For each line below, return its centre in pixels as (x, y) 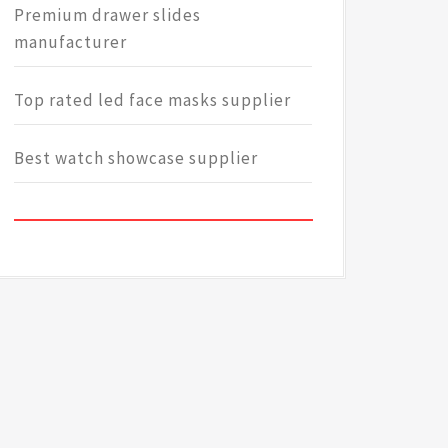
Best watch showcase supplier (135, 158)
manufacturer (70, 42)
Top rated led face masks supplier (152, 100)
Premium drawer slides (107, 15)
